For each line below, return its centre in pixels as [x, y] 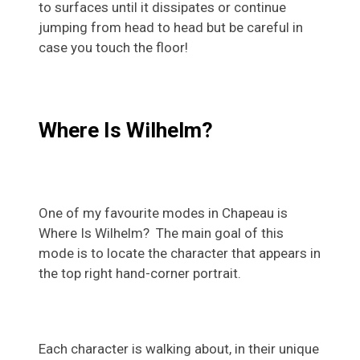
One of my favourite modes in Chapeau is [163, 213]
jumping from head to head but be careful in [171, 28]
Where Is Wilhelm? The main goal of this [161, 233]
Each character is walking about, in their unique [179, 349]
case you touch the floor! [113, 48]
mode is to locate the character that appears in [180, 254]
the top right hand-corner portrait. [140, 274]
